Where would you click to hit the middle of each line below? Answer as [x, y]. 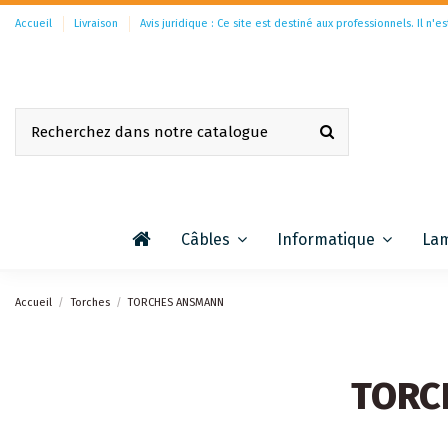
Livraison [97, 23]
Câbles [207, 239]
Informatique [327, 239]
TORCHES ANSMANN [176, 302]
